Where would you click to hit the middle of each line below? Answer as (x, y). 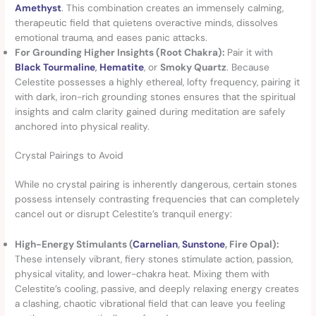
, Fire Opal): (252, 244)
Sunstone (204, 244)
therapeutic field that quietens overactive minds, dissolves (147, 22)
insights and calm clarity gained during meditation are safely (151, 111)
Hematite (122, 67)
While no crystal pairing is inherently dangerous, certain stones (156, 184)
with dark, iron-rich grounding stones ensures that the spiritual (156, 96)
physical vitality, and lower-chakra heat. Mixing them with (142, 274)
